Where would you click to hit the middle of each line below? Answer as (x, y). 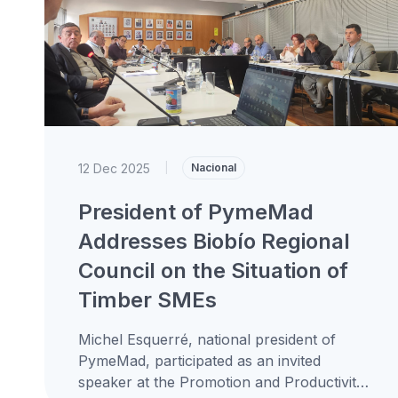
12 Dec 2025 (114, 168)
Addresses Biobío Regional (214, 241)
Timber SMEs (147, 300)
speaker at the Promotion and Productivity (221, 382)
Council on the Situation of (213, 271)
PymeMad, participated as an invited (199, 361)
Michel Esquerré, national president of (207, 339)
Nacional (213, 167)
